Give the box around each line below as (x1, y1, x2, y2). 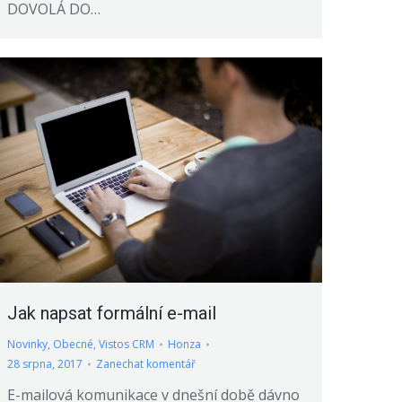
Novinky (7, 336, 48, 352)
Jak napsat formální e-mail (7, 301, 216, 324)
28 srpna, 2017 (7, 355, 83, 371)
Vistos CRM (99, 336, 154, 352)
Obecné (53, 336, 93, 352)
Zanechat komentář (96, 355, 196, 371)
